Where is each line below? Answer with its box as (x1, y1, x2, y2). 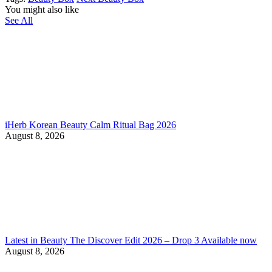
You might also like (5, 4, 79, 15)
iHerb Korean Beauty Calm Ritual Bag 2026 (5, 119, 176, 130)
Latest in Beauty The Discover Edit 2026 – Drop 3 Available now (5, 234, 257, 245)
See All (5, 15, 33, 25)
